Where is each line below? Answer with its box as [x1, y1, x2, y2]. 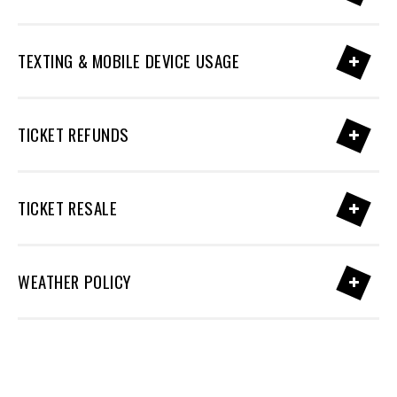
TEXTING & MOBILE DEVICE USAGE [18, 49, 240, 73]
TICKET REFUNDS [18, 122, 129, 146]
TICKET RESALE [18, 196, 118, 220]
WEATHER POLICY [18, 269, 131, 293]
